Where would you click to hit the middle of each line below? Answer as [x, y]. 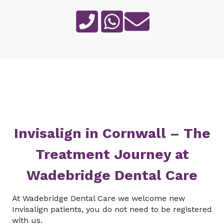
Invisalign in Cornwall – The [112, 133]
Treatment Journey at [112, 154]
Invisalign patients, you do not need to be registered [112, 209]
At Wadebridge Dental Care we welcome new [98, 198]
